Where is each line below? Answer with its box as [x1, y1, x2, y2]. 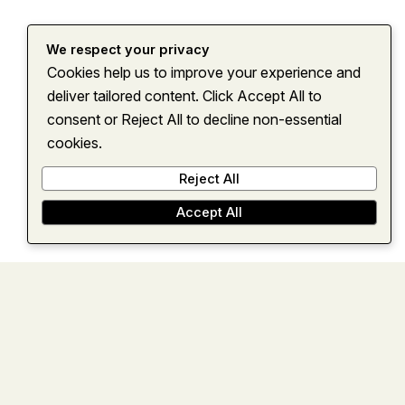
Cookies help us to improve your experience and [46, 62, 361, 81]
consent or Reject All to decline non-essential [46, 109, 342, 128]
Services [160, 79, 219, 97]
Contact [320, 79, 372, 97]
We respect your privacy [45, 41, 210, 58]
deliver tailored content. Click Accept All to [46, 86, 322, 105]
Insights [243, 79, 296, 97]
